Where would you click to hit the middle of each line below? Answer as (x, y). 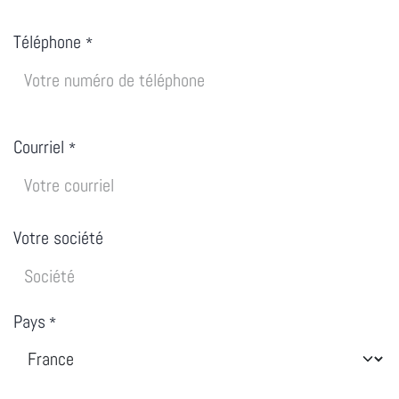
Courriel (39, 147)
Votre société (58, 238)
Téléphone (47, 42)
